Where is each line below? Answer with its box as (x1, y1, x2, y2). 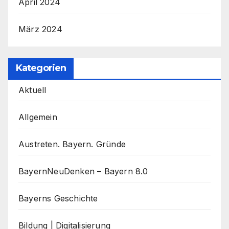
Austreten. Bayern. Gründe (18, 139, 126, 149)
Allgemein (18, 111, 57, 122)
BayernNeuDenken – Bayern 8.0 (18, 166, 148, 176)
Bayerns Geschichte (18, 193, 98, 203)
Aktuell (18, 84, 47, 95)
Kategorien (16, 62, 66, 74)
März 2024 (18, 24, 62, 35)
